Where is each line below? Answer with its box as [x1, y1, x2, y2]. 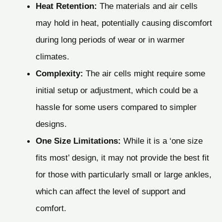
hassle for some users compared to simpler [35, 102, 197, 112]
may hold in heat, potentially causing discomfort [35, 18, 212, 28]
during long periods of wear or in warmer [35, 35, 185, 45]
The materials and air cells [97, 1, 198, 11]
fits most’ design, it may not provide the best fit [35, 153, 209, 163]
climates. [35, 52, 69, 62]
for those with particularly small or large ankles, [35, 169, 212, 180]
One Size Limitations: [35, 136, 121, 146]
